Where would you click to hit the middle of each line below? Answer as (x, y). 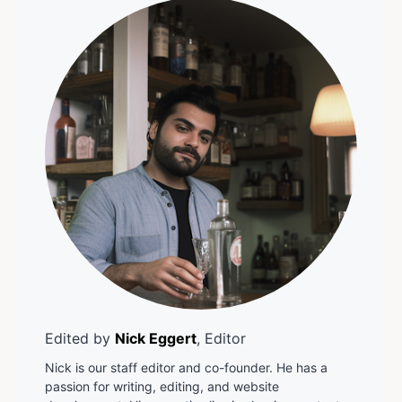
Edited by (80, 339)
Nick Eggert (156, 339)
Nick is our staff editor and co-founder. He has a (186, 368)
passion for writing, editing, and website (162, 387)
